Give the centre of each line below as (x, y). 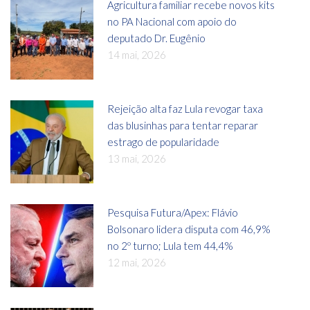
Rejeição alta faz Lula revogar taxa (185, 108)
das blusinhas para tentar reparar (183, 125)
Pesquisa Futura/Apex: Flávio (173, 212)
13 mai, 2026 (137, 158)
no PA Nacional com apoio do (172, 21)
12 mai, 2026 (137, 262)
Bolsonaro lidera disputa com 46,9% (189, 229)
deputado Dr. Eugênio (156, 38)
